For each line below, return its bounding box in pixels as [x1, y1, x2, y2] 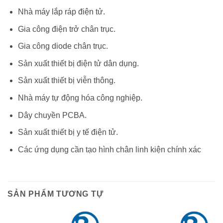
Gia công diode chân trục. [17, 42, 108, 51]
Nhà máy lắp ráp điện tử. [17, 7, 105, 16]
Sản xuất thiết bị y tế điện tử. [17, 128, 118, 137]
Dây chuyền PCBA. [17, 111, 87, 119]
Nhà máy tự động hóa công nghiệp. [17, 94, 142, 102]
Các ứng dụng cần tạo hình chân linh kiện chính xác [17, 145, 201, 154]
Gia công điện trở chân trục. [17, 24, 115, 33]
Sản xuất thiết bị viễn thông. [17, 76, 115, 85]
